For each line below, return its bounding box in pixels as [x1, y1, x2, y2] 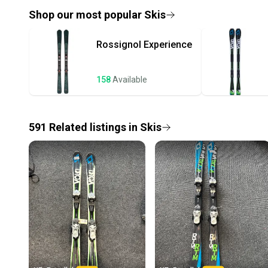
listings [90, 121, 126, 134]
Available [112, 75, 147, 85]
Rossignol [96, 39, 141, 51]
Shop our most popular [29, 8, 144, 22]
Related [47, 121, 90, 134]
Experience [144, 39, 192, 51]
